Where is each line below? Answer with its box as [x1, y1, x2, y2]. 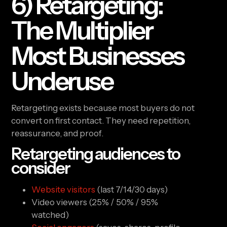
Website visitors [31, 184, 96, 195]
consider [11, 158, 70, 178]
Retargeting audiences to [11, 144, 180, 164]
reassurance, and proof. [11, 128, 104, 138]
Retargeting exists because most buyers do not [11, 102, 195, 113]
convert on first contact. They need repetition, [11, 115, 191, 126]
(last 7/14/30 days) [95, 184, 168, 195]
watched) [31, 210, 69, 220]
